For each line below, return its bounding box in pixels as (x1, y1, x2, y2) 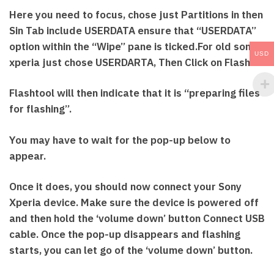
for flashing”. (9, 102, 72, 116)
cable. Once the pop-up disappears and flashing (9, 227, 240, 241)
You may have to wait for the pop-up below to (9, 133, 231, 147)
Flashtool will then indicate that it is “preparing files (9, 86, 260, 100)
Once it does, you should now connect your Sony (9, 179, 242, 193)
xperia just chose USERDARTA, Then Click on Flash (9, 56, 250, 70)
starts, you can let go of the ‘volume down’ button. (9, 243, 253, 257)
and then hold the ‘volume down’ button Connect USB (9, 211, 265, 225)
